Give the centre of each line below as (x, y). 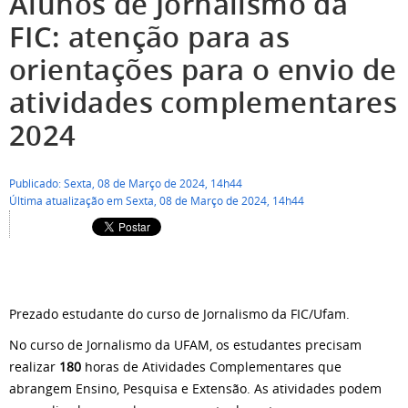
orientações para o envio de (203, 70)
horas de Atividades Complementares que (211, 367)
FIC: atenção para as (149, 37)
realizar (34, 367)
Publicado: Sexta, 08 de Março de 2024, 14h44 (126, 184)
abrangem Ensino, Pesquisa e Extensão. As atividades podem (195, 388)
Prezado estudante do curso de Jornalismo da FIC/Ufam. (181, 314)
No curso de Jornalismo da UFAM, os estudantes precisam (185, 345)
